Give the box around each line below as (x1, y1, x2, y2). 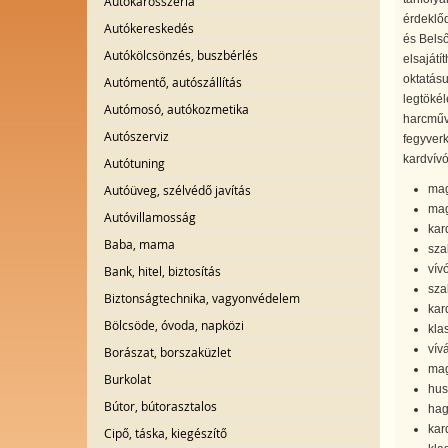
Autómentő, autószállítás (104, 74, 242, 90)
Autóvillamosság (104, 209, 196, 225)
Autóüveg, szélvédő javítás (104, 182, 251, 198)
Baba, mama (104, 236, 175, 252)
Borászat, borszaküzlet (104, 344, 231, 360)
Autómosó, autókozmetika (104, 101, 249, 117)
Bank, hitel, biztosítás (104, 263, 221, 279)
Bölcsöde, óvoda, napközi (104, 317, 244, 333)
